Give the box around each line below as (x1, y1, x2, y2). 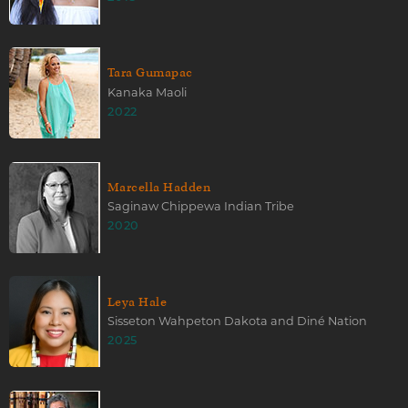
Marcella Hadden (107, 179, 211, 196)
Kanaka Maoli (107, 85, 187, 99)
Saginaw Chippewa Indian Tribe (107, 199, 294, 214)
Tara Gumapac (107, 65, 193, 81)
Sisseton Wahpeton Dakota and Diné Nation (107, 313, 367, 328)
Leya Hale (107, 293, 168, 310)
